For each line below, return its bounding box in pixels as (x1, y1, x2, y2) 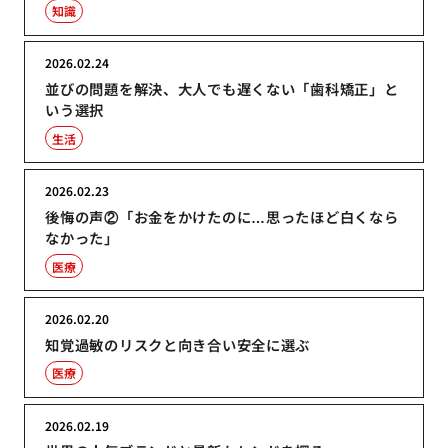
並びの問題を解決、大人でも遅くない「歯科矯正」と (45, 78, 399, 100)
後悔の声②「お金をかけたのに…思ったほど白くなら (45, 206, 399, 228)
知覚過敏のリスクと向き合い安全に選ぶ (45, 333, 311, 355)
